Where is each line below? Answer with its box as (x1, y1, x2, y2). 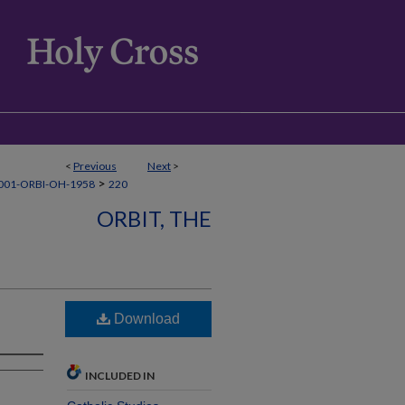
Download (110, 311, 180, 326)
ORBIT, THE (97, 205, 212, 231)
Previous (73, 159, 117, 173)
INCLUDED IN (85, 369, 155, 382)
